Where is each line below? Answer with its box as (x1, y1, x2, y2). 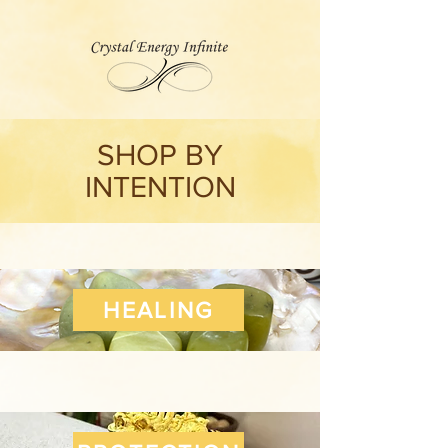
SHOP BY (97, 139, 223, 171)
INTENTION (84, 171, 236, 203)
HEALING (103, 298, 214, 322)
